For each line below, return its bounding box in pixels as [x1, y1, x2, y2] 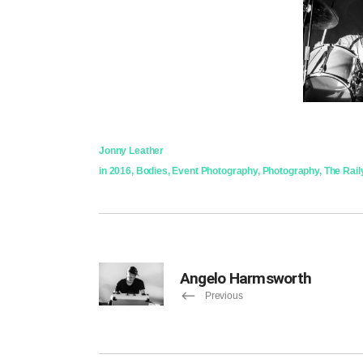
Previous [204, 290, 243, 302]
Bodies [135, 164, 168, 177]
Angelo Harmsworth [180, 268, 312, 288]
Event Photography [172, 164, 258, 177]
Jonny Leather [99, 144, 164, 156]
